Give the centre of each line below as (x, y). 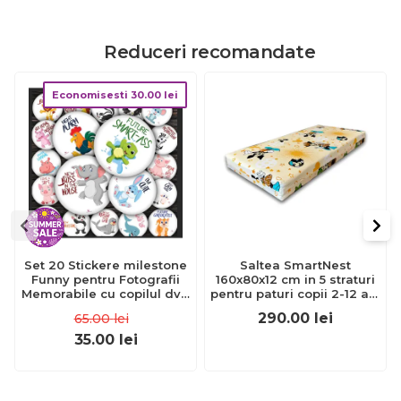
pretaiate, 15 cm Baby (106, 308)
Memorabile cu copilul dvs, (106, 294)
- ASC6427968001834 (295, 308)
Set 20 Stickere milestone (106, 265)
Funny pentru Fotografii (106, 279)
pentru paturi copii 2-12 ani (295, 294)
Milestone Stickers (106, 322)
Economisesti (91, 95)
